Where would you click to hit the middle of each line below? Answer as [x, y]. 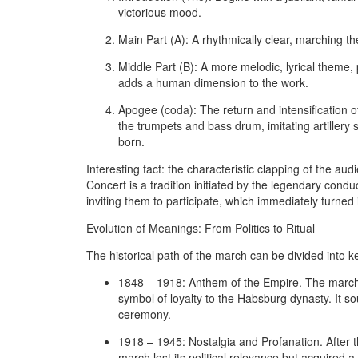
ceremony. [145, 314]
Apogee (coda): [157, 110]
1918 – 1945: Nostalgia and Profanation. [221, 342]
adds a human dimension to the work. [213, 83]
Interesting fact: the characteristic [172, 169]
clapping [278, 169]
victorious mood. [160, 12]
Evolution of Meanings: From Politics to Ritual [201, 228]
